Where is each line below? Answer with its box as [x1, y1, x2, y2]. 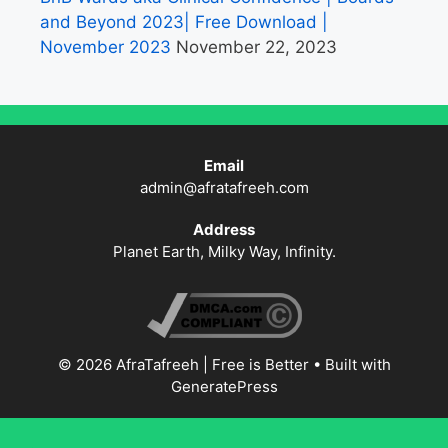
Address [193, 220, 255, 240]
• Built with [308, 355, 391, 375]
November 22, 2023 [176, 37, 337, 58]
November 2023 [40, 37, 171, 58]
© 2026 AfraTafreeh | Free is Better [57, 355, 309, 375]
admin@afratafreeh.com [139, 178, 309, 198]
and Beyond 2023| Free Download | [40, 12, 328, 33]
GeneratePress [170, 377, 278, 397]
